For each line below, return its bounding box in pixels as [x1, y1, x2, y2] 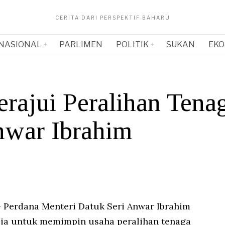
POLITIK [116, 40, 149, 49]
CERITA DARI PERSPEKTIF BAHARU [55, 14, 170, 21]
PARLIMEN [59, 40, 102, 49]
